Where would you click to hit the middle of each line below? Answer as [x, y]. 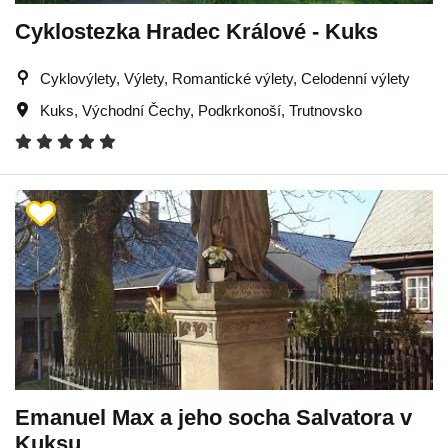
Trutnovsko [325, 110]
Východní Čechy [136, 110]
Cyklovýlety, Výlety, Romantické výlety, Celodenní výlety [225, 78]
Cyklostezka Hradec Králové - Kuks [196, 31]
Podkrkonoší [239, 110]
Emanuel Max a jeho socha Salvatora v [213, 417]
